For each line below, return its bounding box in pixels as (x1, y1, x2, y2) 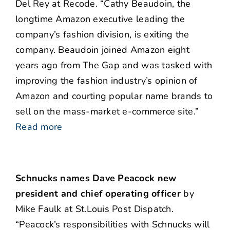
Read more (15, 121, 63, 133)
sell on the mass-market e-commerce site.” (15, 105, 199, 118)
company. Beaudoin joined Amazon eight (15, 44, 189, 56)
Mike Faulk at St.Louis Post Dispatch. (15, 203, 174, 216)
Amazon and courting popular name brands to (15, 90, 213, 103)
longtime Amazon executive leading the (15, 13, 185, 26)
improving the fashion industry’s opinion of (15, 74, 198, 87)
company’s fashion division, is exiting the (15, 28, 189, 41)
